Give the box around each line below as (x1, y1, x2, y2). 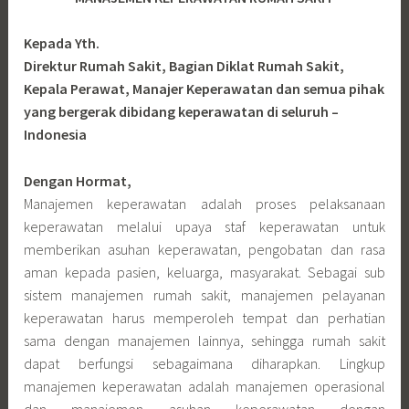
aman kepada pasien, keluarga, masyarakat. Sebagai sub (24, 262, 385, 281)
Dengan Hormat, (24, 171, 132, 190)
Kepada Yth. (24, 34, 100, 53)
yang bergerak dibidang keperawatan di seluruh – (24, 102, 340, 121)
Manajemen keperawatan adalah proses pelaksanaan (24, 194, 385, 213)
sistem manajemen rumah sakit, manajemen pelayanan (24, 285, 385, 304)
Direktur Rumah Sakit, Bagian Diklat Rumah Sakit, (24, 57, 345, 76)
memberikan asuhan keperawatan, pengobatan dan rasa (24, 239, 385, 258)
